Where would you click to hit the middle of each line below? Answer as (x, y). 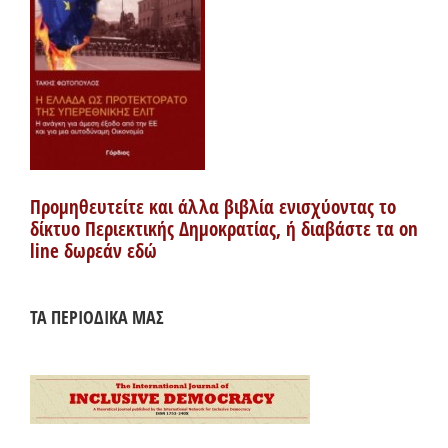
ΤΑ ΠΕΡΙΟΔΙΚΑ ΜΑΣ (97, 316)
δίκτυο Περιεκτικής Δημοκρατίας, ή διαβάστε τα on (224, 228)
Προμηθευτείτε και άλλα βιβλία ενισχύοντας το (213, 206)
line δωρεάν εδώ (93, 250)
